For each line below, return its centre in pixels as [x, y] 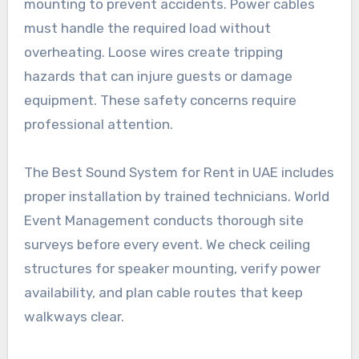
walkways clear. [74, 316]
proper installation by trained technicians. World [176, 196]
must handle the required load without [147, 28]
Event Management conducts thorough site [163, 220]
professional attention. [98, 124]
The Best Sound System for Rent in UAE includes [179, 172]
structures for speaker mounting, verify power [172, 268]
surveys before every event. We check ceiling [167, 244]
